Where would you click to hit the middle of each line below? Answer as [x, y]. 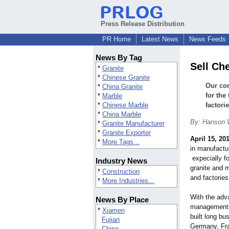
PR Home [117, 39]
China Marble [122, 114]
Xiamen [113, 211]
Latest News [160, 39]
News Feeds [208, 39]
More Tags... [121, 142]
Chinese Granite [126, 78]
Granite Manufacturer [133, 124]
